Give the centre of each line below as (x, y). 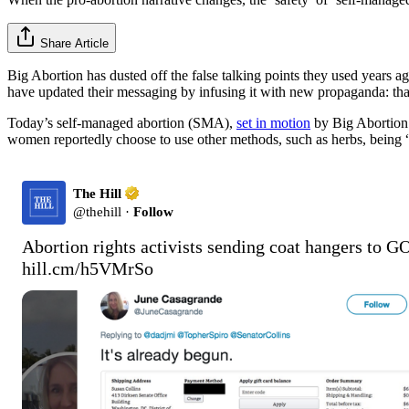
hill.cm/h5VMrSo (88, 268)
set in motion (273, 122)
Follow (153, 211)
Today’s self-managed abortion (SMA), (122, 122)
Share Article (74, 43)
